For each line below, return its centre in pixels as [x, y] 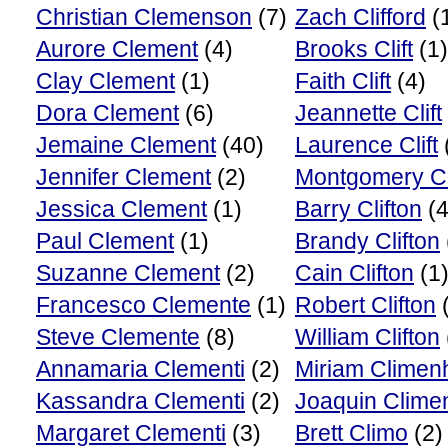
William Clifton [367, 337]
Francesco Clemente [143, 305]
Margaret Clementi [131, 433]
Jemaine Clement [126, 145]
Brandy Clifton [367, 241]
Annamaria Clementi [140, 369]
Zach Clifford [360, 17]
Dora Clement [107, 113]
